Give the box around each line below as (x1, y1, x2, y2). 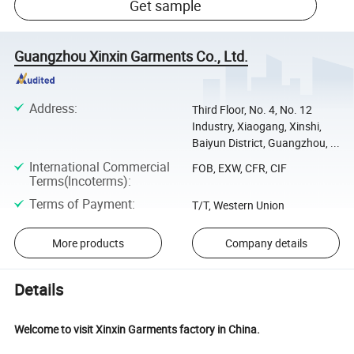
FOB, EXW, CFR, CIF (191, 160, 287, 175)
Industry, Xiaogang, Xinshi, (191, 118, 322, 134)
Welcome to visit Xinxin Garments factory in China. (14, 322, 263, 337)
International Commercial (28, 157, 170, 175)
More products (51, 235, 124, 250)
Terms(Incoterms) (28, 171, 128, 190)
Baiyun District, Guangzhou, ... (191, 134, 340, 150)
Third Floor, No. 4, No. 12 (191, 101, 312, 117)
